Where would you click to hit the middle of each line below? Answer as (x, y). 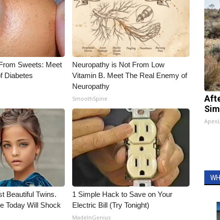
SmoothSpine (90, 99)
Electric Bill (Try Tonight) (111, 205)
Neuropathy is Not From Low (119, 65)
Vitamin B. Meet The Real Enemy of (130, 76)
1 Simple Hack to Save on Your (123, 194)
